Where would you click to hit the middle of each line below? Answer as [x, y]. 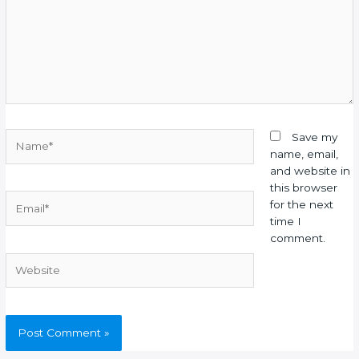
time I [285, 221]
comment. [297, 238]
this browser [303, 188]
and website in [310, 171]
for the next [301, 204]
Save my [314, 137]
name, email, [304, 154]
